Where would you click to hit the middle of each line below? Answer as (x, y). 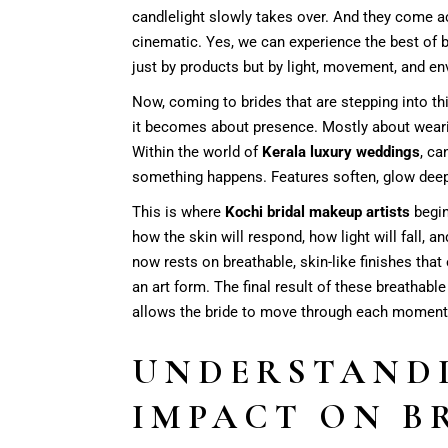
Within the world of (197, 151)
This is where (178, 211)
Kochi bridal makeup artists (317, 211)
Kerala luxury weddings (341, 151)
